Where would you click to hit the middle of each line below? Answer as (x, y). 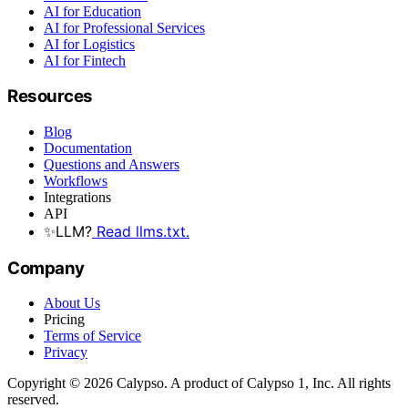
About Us (72, 303)
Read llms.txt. (141, 231)
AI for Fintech (85, 60)
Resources (50, 97)
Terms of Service (92, 336)
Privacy (66, 352)
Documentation (88, 148)
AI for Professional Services (124, 27)
